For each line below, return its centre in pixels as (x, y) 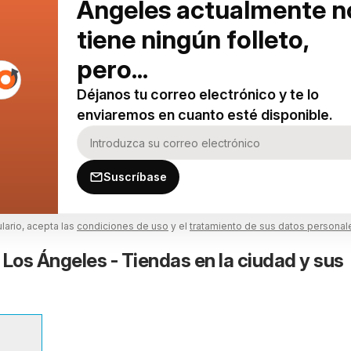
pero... (112, 69)
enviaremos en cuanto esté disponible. (205, 115)
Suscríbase (135, 177)
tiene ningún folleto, (193, 40)
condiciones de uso (123, 226)
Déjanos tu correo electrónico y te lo (198, 94)
